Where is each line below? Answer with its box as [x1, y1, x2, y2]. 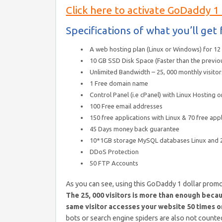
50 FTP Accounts [90, 159, 138, 166]
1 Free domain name [90, 79, 148, 87]
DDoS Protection [90, 148, 139, 155]
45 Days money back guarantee [90, 125, 179, 132]
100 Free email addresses [90, 102, 163, 110]
